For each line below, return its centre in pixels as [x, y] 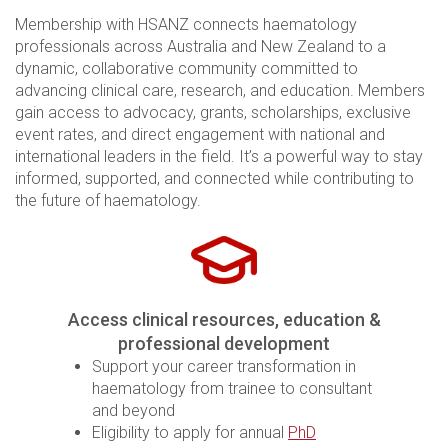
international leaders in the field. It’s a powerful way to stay [219, 156]
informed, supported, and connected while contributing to [214, 178]
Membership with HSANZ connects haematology [186, 24]
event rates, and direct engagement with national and [200, 134]
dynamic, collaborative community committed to [186, 68]
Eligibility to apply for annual [190, 432]
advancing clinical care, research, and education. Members [220, 90]
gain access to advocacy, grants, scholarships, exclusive [213, 112]
